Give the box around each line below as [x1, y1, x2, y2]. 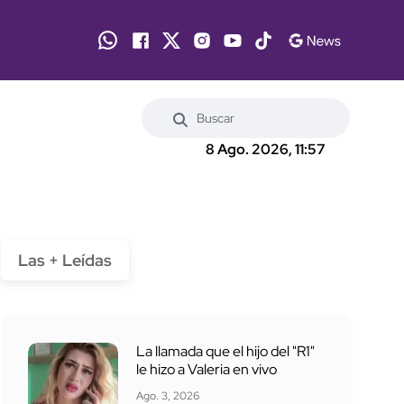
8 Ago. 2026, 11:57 [206, 140, 326, 160]
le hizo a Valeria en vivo [136, 359, 277, 379]
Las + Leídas [18, 249, 112, 271]
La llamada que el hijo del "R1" [136, 341, 315, 361]
